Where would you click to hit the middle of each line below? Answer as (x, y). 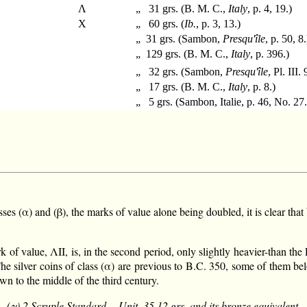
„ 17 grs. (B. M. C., (180, 87)
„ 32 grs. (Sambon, (178, 72)
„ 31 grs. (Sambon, (177, 39)
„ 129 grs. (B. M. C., (181, 54)
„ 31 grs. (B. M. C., (180, 9)
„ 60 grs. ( (158, 24)
